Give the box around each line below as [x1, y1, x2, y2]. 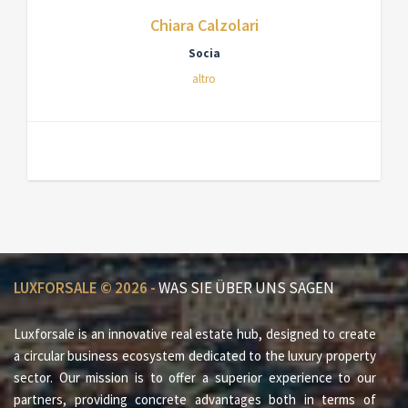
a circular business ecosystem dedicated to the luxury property [14, 347, 376, 364]
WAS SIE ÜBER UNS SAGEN [158, 278, 334, 298]
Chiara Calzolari [149, 15, 259, 36]
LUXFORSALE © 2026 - [14, 278, 158, 298]
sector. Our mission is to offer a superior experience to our [14, 369, 376, 386]
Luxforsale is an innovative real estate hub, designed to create [14, 325, 376, 342]
